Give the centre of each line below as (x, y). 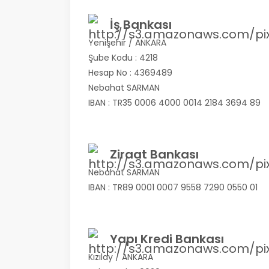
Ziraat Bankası (151, 154)
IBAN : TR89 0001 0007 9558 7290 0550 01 (173, 187)
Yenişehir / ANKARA (127, 43)
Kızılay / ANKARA (121, 257)
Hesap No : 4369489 (130, 73)
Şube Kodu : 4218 (123, 58)
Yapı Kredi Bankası (164, 239)
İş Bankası (138, 25)
